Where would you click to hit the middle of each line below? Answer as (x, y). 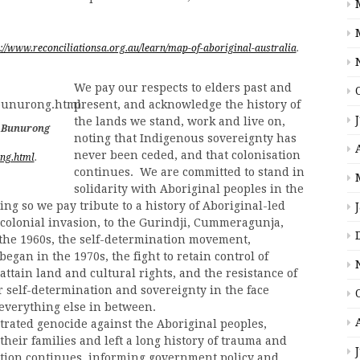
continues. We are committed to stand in (189, 172)
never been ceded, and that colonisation (187, 155)
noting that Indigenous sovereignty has (185, 139)
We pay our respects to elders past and (183, 88)
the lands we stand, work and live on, (180, 122)
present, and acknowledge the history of (187, 105)
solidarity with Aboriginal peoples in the (189, 189)
